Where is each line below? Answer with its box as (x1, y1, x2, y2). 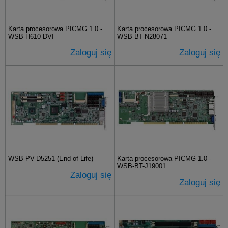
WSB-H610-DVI (8, 33, 54, 40)
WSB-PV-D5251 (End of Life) (8, 155, 93, 162)
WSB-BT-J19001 (117, 162, 166, 170)
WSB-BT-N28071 (117, 33, 167, 40)
